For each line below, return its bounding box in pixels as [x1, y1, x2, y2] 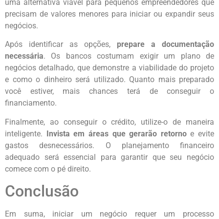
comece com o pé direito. [5, 164, 91, 174]
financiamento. [5, 98, 57, 108]
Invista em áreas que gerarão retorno [46, 129, 187, 138]
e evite [186, 129, 214, 138]
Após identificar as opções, [5, 40, 117, 49]
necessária [5, 51, 44, 61]
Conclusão [5, 181, 79, 200]
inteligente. [5, 129, 46, 138]
